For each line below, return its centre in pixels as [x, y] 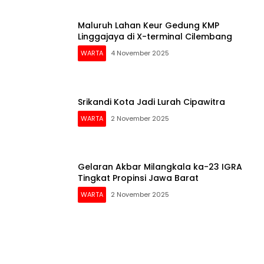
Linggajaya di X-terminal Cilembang [155, 37]
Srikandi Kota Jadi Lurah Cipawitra [151, 102]
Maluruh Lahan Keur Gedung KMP [148, 25]
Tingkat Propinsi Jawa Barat [138, 178]
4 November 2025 [140, 53]
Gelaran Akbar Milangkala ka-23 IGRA [160, 167]
